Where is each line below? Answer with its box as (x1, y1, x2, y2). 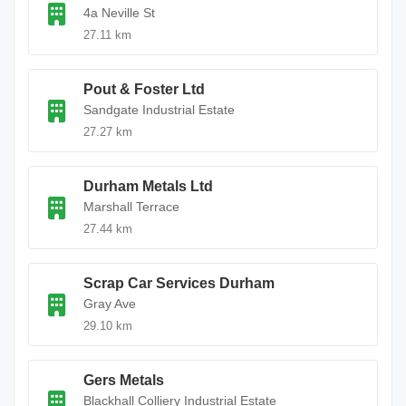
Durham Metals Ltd (83, 179, 213, 194)
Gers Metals (83, 372, 164, 388)
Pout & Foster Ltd (83, 82, 205, 97)
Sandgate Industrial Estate (83, 102, 235, 117)
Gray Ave (83, 296, 136, 311)
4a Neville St (83, 5, 155, 20)
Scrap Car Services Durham (83, 275, 275, 291)
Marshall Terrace (83, 199, 179, 214)
